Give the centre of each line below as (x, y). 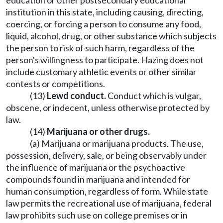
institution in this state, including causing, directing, (105, 12)
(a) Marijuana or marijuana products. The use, (117, 143)
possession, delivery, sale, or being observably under (106, 155)
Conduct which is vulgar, (154, 96)
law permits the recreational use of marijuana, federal (109, 203)
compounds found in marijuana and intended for (98, 179)
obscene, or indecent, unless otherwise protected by (108, 108)
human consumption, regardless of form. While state (107, 191)
